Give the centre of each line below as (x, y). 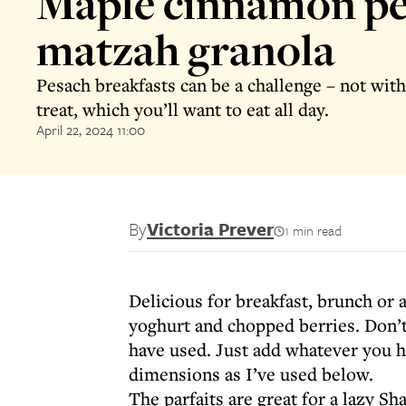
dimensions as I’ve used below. (251, 374)
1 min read (313, 230)
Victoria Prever (210, 229)
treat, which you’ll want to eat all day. (183, 109)
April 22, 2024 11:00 (91, 130)
